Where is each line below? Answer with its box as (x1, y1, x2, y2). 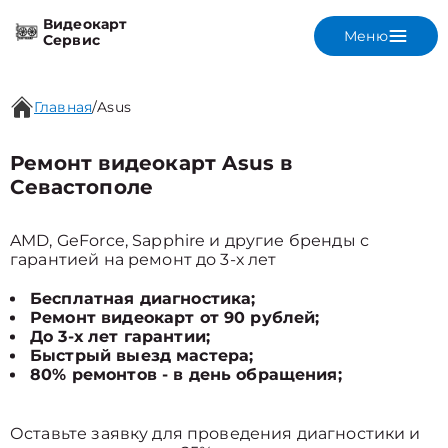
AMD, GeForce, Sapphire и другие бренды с (10, 231, 369, 250)
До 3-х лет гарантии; (30, 327, 210, 346)
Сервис (43, 31, 100, 49)
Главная (34, 98, 93, 116)
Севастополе (10, 175, 154, 199)
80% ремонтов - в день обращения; (30, 365, 342, 384)
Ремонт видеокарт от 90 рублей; (30, 308, 320, 327)
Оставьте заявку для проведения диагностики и (10, 424, 421, 443)
